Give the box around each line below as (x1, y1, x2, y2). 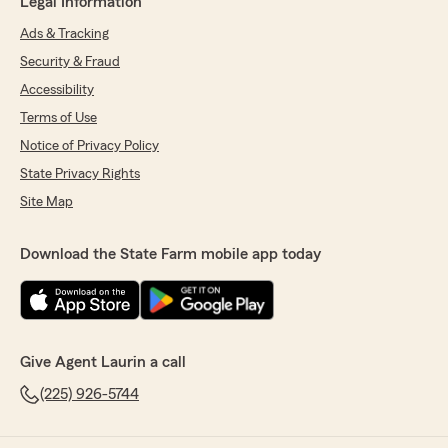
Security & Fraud (20, 55, 120, 70)
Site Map (20, 195, 73, 210)
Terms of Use (20, 111, 97, 126)
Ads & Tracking (20, 27, 109, 42)
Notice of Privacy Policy (20, 139, 159, 154)
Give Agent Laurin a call (20, 354, 186, 371)
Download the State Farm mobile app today (20, 246, 321, 263)
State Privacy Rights (20, 167, 140, 182)
